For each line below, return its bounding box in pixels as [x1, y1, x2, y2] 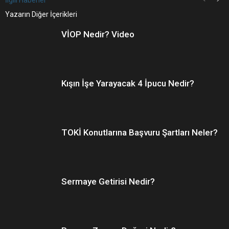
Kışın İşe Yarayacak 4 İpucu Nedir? [61, 78, 194, 88]
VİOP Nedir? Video [61, 29, 134, 39]
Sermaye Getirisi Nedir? [61, 176, 155, 187]
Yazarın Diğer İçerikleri [5, 10, 77, 18]
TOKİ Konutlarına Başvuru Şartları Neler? [61, 127, 218, 138]
